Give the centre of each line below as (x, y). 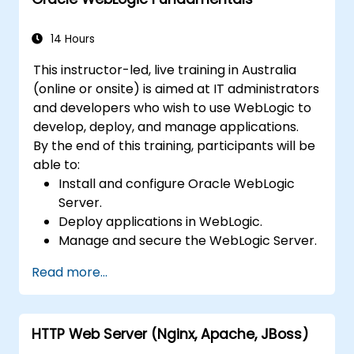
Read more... (70, 272)
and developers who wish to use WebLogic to (173, 107)
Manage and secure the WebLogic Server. (188, 240)
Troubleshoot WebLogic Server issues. (176, 259)
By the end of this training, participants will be (175, 145)
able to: (57, 164)
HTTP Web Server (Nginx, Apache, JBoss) (170, 334)
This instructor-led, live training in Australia (165, 70)
